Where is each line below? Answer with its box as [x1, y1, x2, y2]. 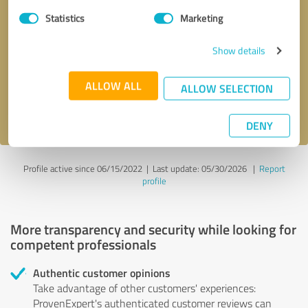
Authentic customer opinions [33, 264, 170, 280]
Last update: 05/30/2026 [152, 162, 247, 175]
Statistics [45, 11, 85, 25]
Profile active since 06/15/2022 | [23, 162, 153, 175]
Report [258, 162, 285, 175]
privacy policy [65, 100, 122, 115]
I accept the [10, 100, 63, 115]
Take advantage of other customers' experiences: [33, 280, 256, 296]
